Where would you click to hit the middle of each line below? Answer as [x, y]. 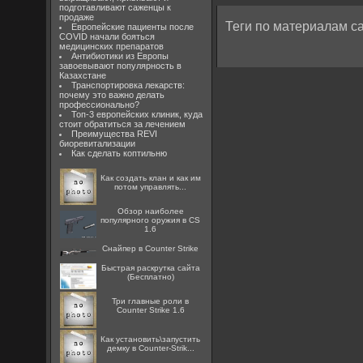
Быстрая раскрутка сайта [150, 268]
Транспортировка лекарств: [128, 85]
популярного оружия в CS [151, 220]
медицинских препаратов [112, 46]
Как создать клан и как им [150, 178]
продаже [77, 17]
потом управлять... [151, 187]
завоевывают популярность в [121, 66]
